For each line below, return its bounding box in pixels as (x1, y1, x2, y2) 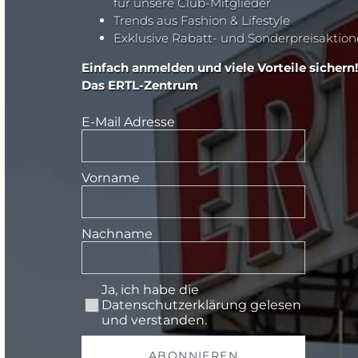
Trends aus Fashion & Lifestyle (113, 13, 290, 29)
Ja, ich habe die (101, 282, 200, 298)
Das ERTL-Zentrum (82, 78, 198, 93)
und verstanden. (101, 312, 208, 328)
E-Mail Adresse (82, 114, 175, 130)
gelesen (247, 297, 302, 313)
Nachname (82, 226, 153, 242)
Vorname (82, 170, 140, 186)
